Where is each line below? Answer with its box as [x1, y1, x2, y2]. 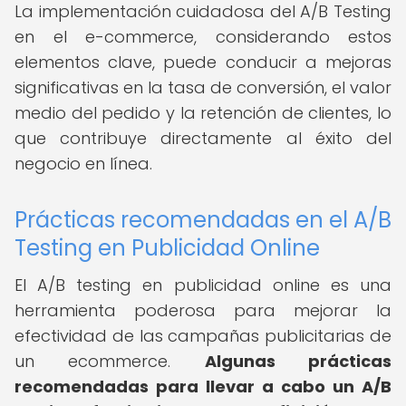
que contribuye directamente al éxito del [14, 127, 391, 150]
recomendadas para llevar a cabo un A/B [14, 375, 391, 398]
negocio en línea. [14, 152, 152, 175]
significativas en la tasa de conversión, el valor [14, 76, 391, 99]
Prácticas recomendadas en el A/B [14, 205, 391, 235]
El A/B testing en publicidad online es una [14, 274, 391, 296]
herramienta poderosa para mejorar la [14, 299, 391, 322]
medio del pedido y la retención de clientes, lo [14, 101, 391, 124]
